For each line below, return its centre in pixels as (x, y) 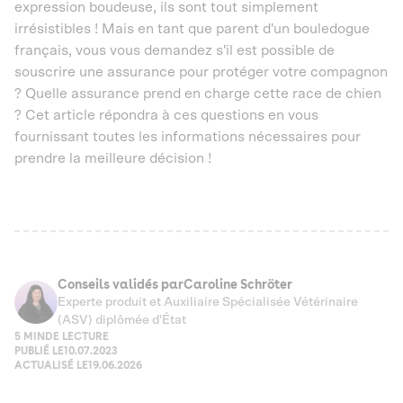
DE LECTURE (77, 336)
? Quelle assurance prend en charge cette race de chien (198, 94)
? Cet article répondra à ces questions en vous (166, 115)
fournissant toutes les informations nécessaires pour (188, 137)
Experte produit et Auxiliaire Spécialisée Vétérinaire (208, 302)
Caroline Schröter (238, 284)
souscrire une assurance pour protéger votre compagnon (201, 72)
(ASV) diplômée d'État (122, 320)
